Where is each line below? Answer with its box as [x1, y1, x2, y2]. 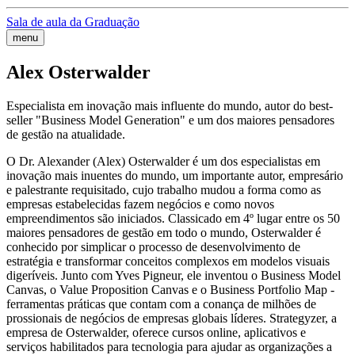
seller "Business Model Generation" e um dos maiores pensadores [6, 113, 334, 127]
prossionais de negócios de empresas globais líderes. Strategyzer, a [6, 311, 337, 325]
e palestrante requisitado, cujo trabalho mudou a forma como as [6, 182, 321, 197]
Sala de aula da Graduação [6, 15, 139, 29]
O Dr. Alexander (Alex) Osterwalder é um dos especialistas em [6, 154, 320, 168]
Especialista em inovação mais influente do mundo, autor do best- [6, 98, 333, 113]
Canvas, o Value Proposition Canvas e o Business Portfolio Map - [6, 282, 334, 296]
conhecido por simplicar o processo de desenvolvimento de [6, 239, 300, 254]
